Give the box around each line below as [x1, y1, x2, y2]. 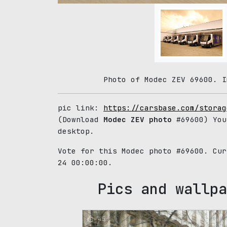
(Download [58, 115, 103, 124]
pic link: [58, 103, 103, 112]
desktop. [58, 126, 94, 136]
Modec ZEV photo [103, 115, 172, 124]
